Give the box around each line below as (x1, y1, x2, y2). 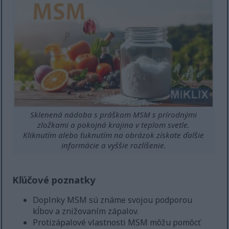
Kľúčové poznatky (12, 173, 96, 187)
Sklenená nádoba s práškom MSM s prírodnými (30, 109, 197, 120)
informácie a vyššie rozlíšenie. (61, 140, 166, 151)
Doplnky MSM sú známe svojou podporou (33, 194, 193, 206)
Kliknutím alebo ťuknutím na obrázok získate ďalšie (23, 130, 204, 141)
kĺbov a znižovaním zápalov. (33, 205, 139, 217)
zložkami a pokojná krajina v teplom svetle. (37, 120, 190, 130)
